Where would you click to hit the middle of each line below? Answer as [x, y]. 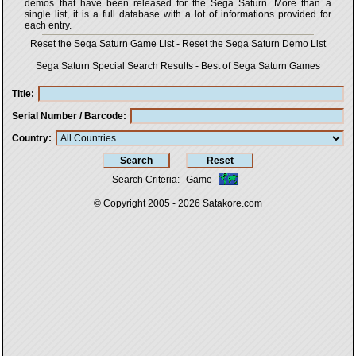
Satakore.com [232, 204]
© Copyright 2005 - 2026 [148, 204]
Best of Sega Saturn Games [261, 66]
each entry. [48, 26]
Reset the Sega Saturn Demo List [254, 44]
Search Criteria [144, 179]
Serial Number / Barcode [68, 116]
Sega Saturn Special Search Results [114, 66]
